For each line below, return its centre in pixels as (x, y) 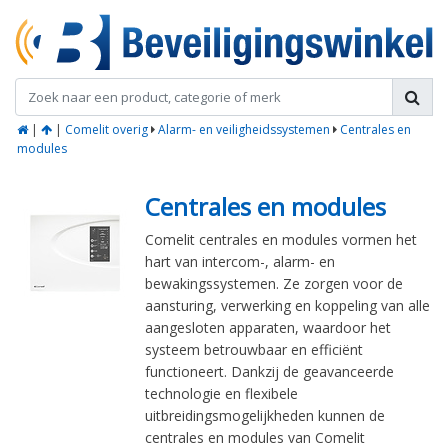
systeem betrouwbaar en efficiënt (254, 350)
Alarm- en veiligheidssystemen (244, 130)
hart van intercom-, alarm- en (240, 262)
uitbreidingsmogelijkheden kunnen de (265, 416)
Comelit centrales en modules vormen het (281, 240)
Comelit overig (106, 130)
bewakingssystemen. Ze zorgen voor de (274, 284)
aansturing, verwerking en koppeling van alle (287, 306)
